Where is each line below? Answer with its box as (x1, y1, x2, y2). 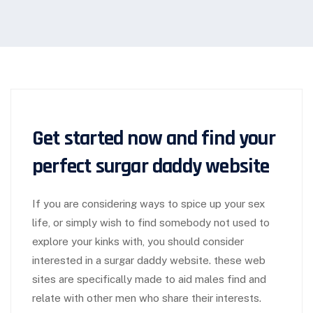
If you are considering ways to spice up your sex (32, 198, 265, 210)
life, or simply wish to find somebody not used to (32, 217, 270, 228)
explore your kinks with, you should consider (32, 235, 244, 247)
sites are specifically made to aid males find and (32, 273, 266, 285)
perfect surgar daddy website (32, 153, 270, 180)
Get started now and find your (32, 125, 275, 152)
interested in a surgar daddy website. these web (32, 254, 265, 266)
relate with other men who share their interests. (32, 292, 261, 304)
